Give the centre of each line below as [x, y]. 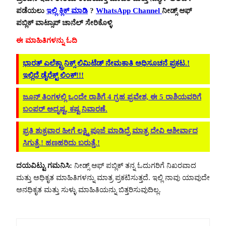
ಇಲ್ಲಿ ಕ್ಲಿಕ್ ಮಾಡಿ [67, 11]
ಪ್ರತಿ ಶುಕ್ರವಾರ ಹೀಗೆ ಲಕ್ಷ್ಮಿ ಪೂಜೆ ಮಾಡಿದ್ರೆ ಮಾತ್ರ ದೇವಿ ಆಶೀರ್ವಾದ [110, 131]
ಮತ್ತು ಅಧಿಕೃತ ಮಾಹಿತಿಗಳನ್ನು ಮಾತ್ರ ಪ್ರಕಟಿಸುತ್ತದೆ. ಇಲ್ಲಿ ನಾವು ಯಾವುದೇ [113, 177]
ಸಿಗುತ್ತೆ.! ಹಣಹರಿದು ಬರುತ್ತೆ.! [61, 143]
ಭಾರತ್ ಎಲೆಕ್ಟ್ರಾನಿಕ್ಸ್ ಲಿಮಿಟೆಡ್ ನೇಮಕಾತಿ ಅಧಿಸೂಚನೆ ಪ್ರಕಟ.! [106, 63]
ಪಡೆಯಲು [31, 11]
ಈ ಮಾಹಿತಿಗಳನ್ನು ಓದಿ [47, 41]
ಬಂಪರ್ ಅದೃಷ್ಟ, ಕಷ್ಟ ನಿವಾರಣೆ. [65, 109]
